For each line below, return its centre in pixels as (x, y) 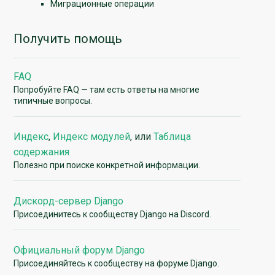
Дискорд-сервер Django (69, 201)
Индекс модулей (92, 136)
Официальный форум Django (79, 250)
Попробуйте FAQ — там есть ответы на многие (107, 89)
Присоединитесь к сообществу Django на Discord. (113, 214)
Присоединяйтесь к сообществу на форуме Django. (117, 263)
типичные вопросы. (53, 100)
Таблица (172, 136)
